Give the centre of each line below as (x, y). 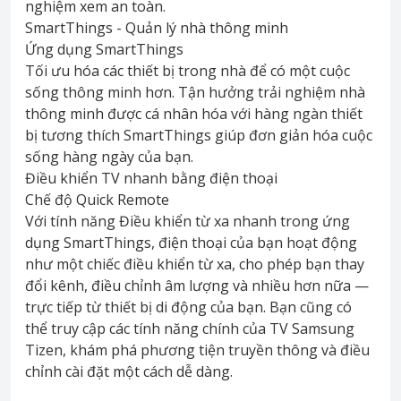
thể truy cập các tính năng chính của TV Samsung (190, 329)
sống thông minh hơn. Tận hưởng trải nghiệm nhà (195, 93)
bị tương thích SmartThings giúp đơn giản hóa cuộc (199, 136)
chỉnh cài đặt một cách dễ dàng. (129, 372)
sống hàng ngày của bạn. (109, 157)
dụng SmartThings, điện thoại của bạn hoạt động (191, 243)
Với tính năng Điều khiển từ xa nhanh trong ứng (188, 222)
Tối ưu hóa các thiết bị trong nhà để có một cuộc (188, 71)
